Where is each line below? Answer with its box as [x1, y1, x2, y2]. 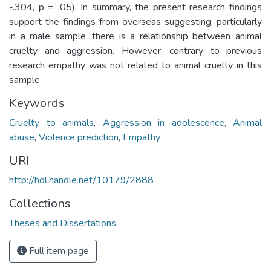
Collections [9, 195, 71, 212]
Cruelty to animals [9, 116, 94, 129]
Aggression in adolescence [102, 116, 224, 129]
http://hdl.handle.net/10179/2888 [9, 173, 154, 187]
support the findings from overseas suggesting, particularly [9, 15, 262, 28]
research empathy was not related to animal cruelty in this [9, 58, 262, 72]
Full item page [27, 244, 89, 258]
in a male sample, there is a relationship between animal [9, 29, 262, 43]
